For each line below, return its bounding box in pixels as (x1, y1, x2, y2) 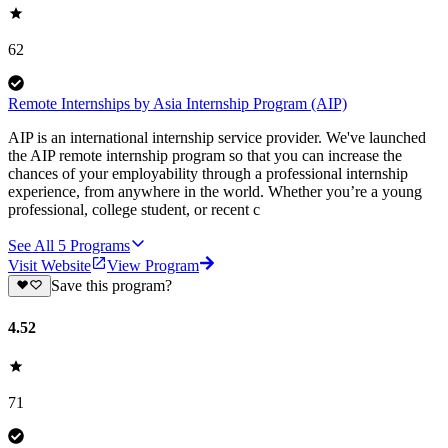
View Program (107, 257, 199, 275)
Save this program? (50, 277, 172, 295)
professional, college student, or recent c (8, 201, 260, 219)
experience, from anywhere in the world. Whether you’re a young (8, 183, 422, 201)
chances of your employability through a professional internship (8, 165, 408, 183)
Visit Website (8, 257, 91, 275)
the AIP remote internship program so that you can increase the (8, 147, 402, 165)
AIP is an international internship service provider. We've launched (8, 129, 426, 147)
